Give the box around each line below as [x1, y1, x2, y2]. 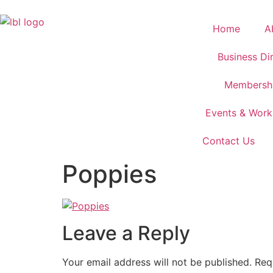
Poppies [62, 159, 157, 189]
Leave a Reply [62, 221, 190, 246]
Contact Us [202, 135, 255, 147]
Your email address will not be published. [62, 256, 252, 269]
